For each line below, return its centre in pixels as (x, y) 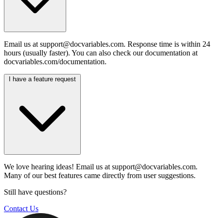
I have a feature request (42, 79)
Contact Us (21, 208)
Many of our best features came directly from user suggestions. (100, 175)
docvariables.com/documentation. (55, 61)
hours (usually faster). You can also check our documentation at (101, 53)
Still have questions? (35, 192)
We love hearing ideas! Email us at (58, 166)
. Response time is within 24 (167, 44)
